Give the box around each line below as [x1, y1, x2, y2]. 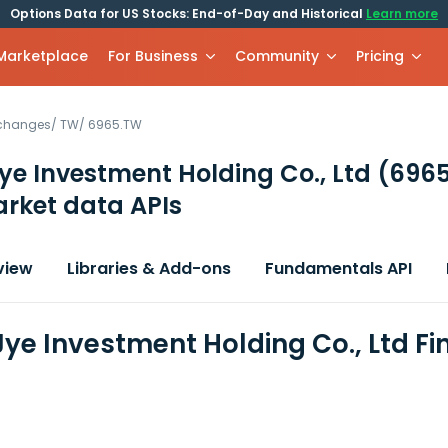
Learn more [366, 5, 438, 22]
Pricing [356, 46, 405, 66]
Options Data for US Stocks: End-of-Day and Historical [10, 5, 366, 22]
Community [235, 46, 320, 66]
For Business [108, 46, 199, 66]
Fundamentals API [265, 257, 412, 280]
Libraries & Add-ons [67, 257, 231, 280]
